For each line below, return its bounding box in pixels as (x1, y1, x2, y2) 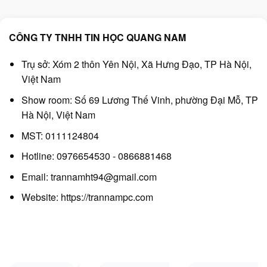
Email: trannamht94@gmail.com (21, 169, 157, 184)
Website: (21, 190, 61, 204)
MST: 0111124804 (21, 128, 99, 142)
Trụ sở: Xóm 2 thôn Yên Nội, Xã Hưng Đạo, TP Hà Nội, (21, 57, 252, 72)
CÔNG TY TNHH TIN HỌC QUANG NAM (9, 30, 186, 44)
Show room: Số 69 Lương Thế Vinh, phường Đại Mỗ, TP (21, 93, 258, 107)
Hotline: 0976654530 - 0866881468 (21, 149, 172, 163)
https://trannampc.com (60, 190, 153, 204)
